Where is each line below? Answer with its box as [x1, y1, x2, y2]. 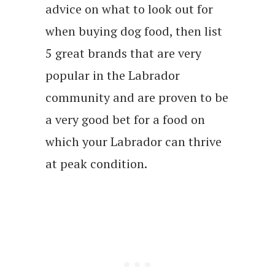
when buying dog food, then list [45, 22, 222, 39]
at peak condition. [45, 155, 147, 172]
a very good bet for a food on [45, 110, 205, 128]
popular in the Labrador [45, 66, 180, 83]
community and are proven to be [45, 88, 228, 106]
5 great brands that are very [45, 44, 201, 61]
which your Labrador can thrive [45, 133, 222, 150]
